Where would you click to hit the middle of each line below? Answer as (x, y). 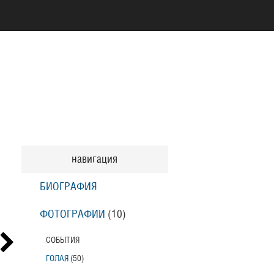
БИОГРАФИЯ (68, 187)
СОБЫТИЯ (62, 240)
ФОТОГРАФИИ (72, 214)
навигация (94, 159)
